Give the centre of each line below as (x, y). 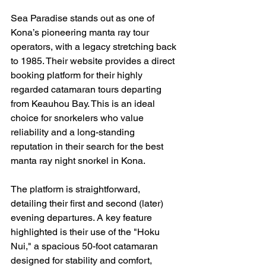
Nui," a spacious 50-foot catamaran (85, 246)
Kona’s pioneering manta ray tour (81, 33)
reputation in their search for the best (88, 147)
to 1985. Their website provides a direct (94, 61)
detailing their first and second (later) (88, 204)
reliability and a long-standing (74, 132)
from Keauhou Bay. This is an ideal (84, 104)
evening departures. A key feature (83, 218)
